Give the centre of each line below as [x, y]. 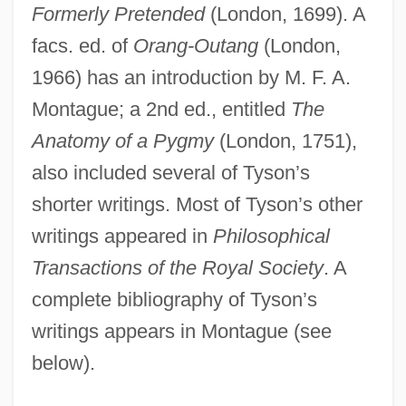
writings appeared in [122, 236]
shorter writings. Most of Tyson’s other [197, 204]
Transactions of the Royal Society [177, 267]
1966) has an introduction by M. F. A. [191, 77]
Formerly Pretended [118, 14]
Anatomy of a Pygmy [122, 140]
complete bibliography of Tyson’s [174, 299]
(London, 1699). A [285, 14]
